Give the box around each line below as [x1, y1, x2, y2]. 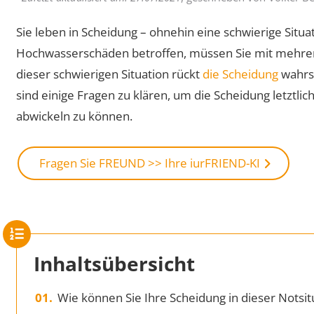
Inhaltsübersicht [34, 250, 196, 277]
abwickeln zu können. [16, 107, 133, 124]
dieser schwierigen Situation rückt [16, 65, 203, 82]
